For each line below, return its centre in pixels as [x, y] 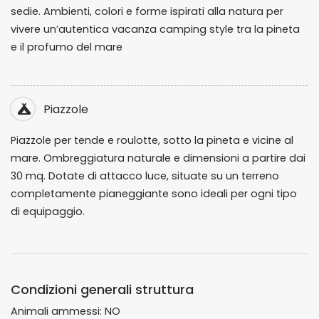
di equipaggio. [48, 211]
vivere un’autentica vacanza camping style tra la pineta [155, 29]
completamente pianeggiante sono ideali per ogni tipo [154, 194]
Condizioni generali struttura [102, 289]
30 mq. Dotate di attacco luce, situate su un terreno [145, 176]
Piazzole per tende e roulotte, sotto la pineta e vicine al [152, 140]
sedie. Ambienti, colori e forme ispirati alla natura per [147, 11]
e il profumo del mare [67, 47]
